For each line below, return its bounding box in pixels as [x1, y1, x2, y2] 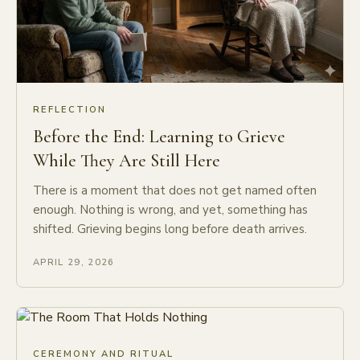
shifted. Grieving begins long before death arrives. [33, 221, 307, 238]
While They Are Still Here [33, 150, 220, 172]
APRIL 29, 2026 [33, 256, 115, 269]
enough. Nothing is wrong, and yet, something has [33, 202, 308, 219]
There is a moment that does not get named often [33, 182, 317, 199]
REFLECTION [33, 104, 107, 117]
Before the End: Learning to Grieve [33, 126, 285, 148]
